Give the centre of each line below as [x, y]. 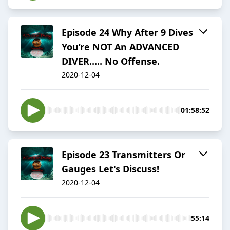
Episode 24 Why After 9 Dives [127, 33]
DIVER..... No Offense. [111, 61]
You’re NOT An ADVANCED [120, 47]
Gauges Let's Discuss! [110, 169]
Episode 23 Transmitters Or [123, 155]
